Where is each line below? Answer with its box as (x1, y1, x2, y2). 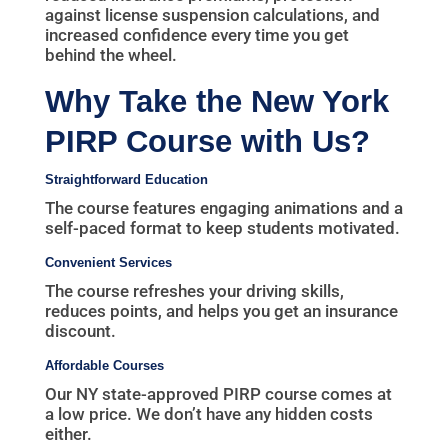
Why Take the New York (44, 84, 389, 120)
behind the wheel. (44, 45, 177, 66)
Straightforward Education (44, 172, 208, 188)
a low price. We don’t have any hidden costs (44, 404, 373, 425)
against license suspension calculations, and (44, 5, 380, 26)
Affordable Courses (44, 358, 164, 374)
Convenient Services (44, 255, 172, 271)
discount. (44, 321, 116, 342)
